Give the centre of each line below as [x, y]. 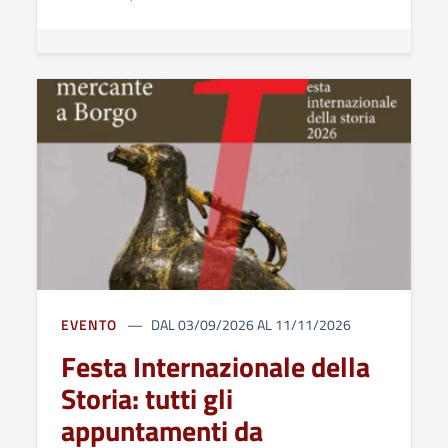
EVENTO [89, 324]
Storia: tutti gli [147, 398]
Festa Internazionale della [215, 366]
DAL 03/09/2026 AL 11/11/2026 [251, 324]
